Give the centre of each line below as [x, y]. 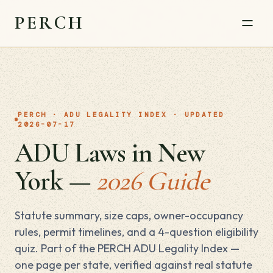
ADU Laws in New [110, 153]
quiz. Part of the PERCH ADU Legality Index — [127, 248]
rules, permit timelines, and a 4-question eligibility [136, 232]
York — [55, 181]
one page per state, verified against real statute [133, 265]
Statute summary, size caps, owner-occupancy [129, 215]
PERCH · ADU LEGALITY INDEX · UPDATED [121, 115]
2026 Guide [153, 181]
